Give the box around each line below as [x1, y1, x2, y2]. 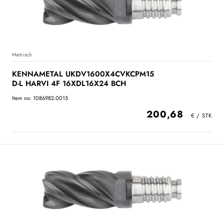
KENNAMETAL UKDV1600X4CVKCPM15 [12, 68, 154, 79]
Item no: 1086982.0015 [12, 94, 68, 102]
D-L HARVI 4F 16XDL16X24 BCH [12, 78, 126, 89]
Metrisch [12, 50, 32, 58]
